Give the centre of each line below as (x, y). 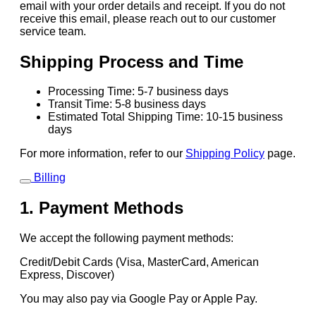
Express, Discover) (68, 275)
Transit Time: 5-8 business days (127, 104)
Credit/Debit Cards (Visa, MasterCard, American (139, 262)
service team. (53, 31)
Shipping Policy (225, 154)
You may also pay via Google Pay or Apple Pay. (140, 299)
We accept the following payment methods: (127, 238)
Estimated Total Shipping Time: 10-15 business (165, 117)
